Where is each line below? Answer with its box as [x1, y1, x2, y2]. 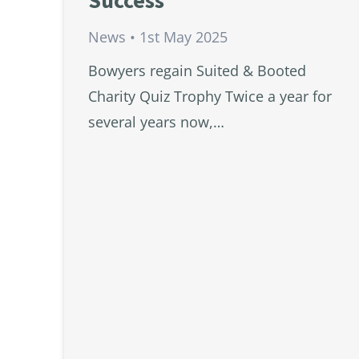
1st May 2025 [139, 27, 228, 47]
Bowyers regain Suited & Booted [88, 61, 306, 81]
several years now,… [88, 112, 224, 132]
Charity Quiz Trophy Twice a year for [88, 87, 332, 107]
